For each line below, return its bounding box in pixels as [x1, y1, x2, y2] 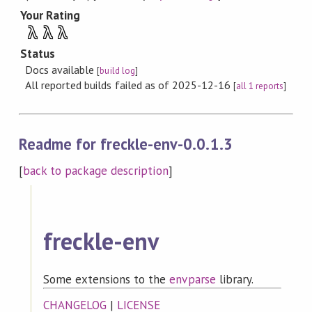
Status [19, 46, 56, 62]
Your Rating [19, 7, 81, 23]
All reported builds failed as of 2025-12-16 [25, 77, 234, 92]
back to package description [22, 163, 169, 179]
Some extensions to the [42, 272, 170, 288]
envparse [169, 272, 216, 288]
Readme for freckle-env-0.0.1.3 [18, 133, 233, 154]
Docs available [25, 62, 97, 77]
